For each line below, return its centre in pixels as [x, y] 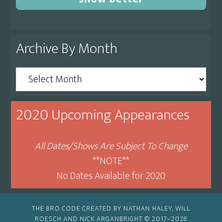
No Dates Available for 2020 [111, 176]
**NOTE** [111, 161]
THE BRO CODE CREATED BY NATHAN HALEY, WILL [111, 208]
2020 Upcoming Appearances [103, 115]
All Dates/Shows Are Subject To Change [111, 146]
